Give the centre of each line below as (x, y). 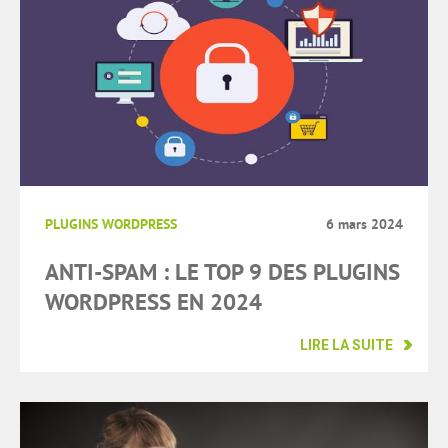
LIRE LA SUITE (346, 345)
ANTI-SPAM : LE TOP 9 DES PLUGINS (222, 272)
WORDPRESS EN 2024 (153, 302)
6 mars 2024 (364, 224)
